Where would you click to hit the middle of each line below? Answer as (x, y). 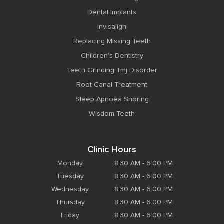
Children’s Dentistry (112, 55)
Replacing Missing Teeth (112, 41)
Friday (70, 215)
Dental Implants (112, 12)
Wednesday (70, 189)
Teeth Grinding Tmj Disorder (112, 70)
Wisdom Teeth (112, 113)
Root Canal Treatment (112, 84)
